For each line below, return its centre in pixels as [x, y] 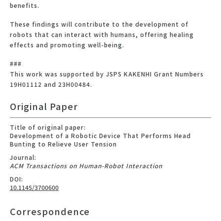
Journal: [23, 157]
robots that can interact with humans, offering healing [102, 34]
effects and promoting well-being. [67, 44]
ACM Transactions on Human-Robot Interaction [86, 165]
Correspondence [50, 211]
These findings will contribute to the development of [99, 24]
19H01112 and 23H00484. [51, 84]
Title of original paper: [48, 127]
